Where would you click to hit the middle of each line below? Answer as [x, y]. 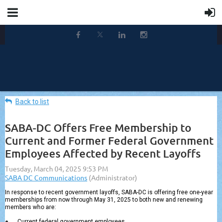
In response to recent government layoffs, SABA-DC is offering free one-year [109, 192]
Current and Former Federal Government [109, 140]
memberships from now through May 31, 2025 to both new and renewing [104, 200]
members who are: [30, 207]
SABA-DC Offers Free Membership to [98, 128]
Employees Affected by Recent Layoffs [103, 153]
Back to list [32, 102]
